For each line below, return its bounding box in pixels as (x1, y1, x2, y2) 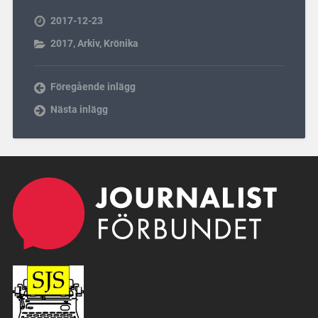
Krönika (103, 38, 138, 50)
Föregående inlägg (50, 81, 136, 93)
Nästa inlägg (50, 104, 108, 116)
